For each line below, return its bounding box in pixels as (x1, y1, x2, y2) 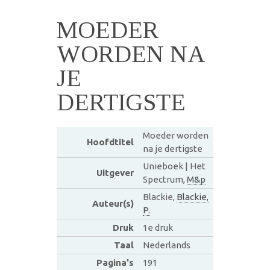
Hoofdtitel (86, 136, 134, 147)
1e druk (142, 222, 173, 233)
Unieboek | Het (142, 160, 206, 171)
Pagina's (96, 257, 134, 268)
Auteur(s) (92, 198, 134, 209)
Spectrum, (142, 174, 187, 184)
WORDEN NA (57, 40, 204, 67)
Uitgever (96, 167, 134, 178)
